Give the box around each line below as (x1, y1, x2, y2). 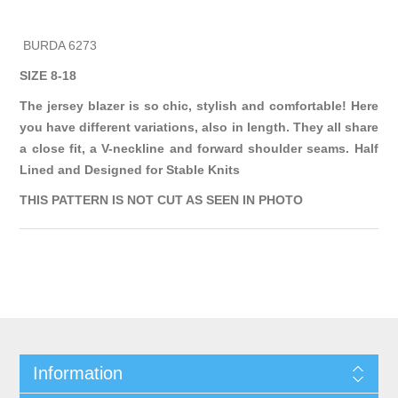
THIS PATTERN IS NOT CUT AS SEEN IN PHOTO (20, 193, 307, 208)
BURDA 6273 (20, 38, 98, 53)
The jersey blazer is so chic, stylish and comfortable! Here (20, 99, 378, 114)
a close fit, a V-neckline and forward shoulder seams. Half (20, 141, 378, 156)
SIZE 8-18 (20, 68, 77, 84)
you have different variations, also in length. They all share (20, 120, 378, 135)
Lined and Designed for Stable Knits (20, 163, 241, 178)
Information (32, 363, 123, 384)
